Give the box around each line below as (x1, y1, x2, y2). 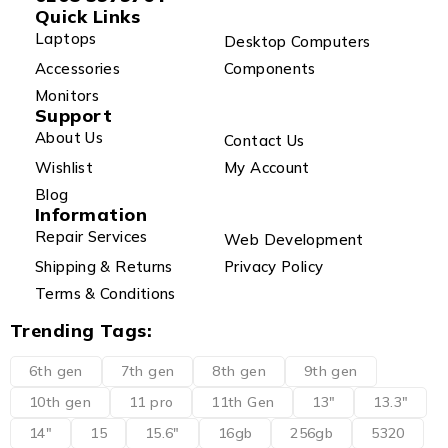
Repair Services (35, 227, 148, 247)
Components (224, 58, 316, 78)
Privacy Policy (224, 256, 324, 276)
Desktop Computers (224, 31, 371, 51)
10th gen (29, 392, 91, 411)
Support (35, 103, 113, 127)
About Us (35, 128, 103, 148)
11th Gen (211, 392, 275, 411)
